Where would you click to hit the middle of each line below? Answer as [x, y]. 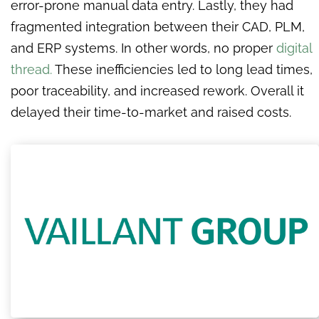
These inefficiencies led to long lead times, [182, 69]
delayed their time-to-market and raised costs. [151, 112]
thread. [31, 69]
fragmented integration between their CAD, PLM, [158, 26]
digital [292, 48]
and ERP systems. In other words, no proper [142, 48]
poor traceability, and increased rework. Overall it [157, 90]
